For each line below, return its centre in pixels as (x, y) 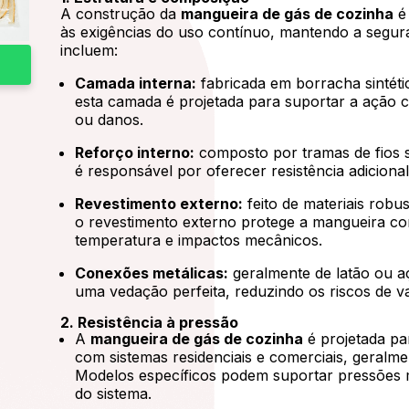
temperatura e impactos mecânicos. (199, 240)
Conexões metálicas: (152, 273)
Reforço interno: (135, 152)
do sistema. (114, 393)
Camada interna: (136, 83)
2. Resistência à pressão (150, 322)
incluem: (89, 50)
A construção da (121, 14)
